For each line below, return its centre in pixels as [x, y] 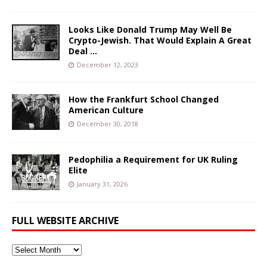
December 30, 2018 [108, 123]
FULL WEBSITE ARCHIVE [65, 220]
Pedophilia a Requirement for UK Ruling [153, 159]
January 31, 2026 [102, 184]
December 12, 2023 [108, 64]
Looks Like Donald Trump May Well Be [150, 29]
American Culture [106, 110]
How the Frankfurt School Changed [144, 99]
